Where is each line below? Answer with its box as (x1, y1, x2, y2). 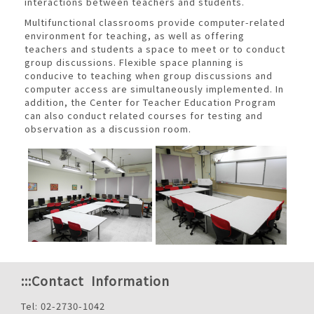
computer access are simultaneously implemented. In (24, 82, 284, 95)
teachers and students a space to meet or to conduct (24, 42, 285, 55)
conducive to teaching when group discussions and (24, 69, 273, 82)
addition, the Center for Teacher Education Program (24, 95, 276, 109)
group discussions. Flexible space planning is (24, 55, 244, 69)
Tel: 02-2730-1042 (21, 299, 105, 313)
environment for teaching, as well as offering (24, 29, 245, 42)
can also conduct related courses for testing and (24, 109, 263, 122)
